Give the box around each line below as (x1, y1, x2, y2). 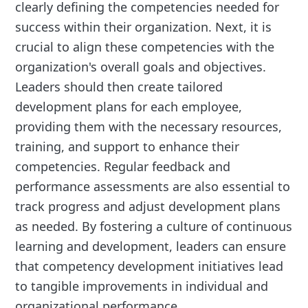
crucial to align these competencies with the (15, 38, 275, 56)
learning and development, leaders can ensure (15, 238, 287, 255)
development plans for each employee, (15, 98, 243, 115)
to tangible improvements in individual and (15, 278, 269, 295)
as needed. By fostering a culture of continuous (15, 218, 293, 235)
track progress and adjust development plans (15, 198, 281, 215)
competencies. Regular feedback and (15, 158, 231, 175)
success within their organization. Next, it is (15, 19, 272, 36)
